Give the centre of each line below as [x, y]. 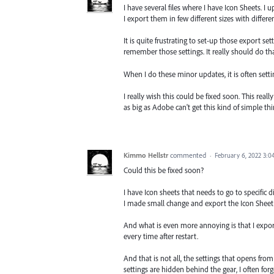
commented [189, 155]
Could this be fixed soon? [164, 170]
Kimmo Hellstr [146, 155]
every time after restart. [161, 236]
